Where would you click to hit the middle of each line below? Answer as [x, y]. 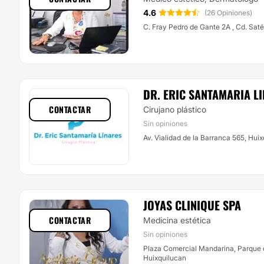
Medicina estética [177, 220]
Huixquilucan [165, 258]
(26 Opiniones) [228, 13]
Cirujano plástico [175, 109]
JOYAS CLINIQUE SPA [192, 205]
